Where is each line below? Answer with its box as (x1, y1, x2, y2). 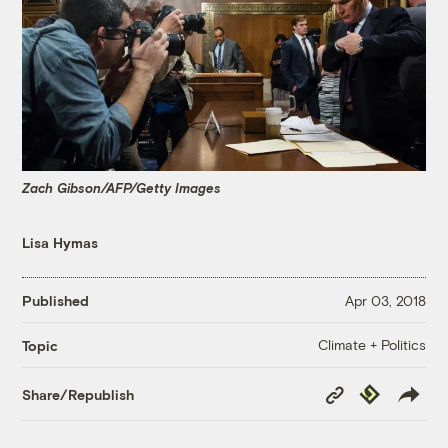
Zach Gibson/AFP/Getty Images (22, 179, 222, 196)
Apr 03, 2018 (344, 291, 426, 309)
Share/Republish (22, 385, 135, 403)
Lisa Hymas (22, 234, 99, 252)
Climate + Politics (317, 336, 426, 354)
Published (22, 291, 90, 309)
